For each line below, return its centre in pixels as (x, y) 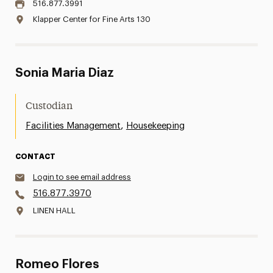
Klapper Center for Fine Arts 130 (91, 19)
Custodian (49, 107)
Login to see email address (82, 177)
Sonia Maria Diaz (64, 73)
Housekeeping (155, 126)
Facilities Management (73, 126)
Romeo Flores (57, 264)
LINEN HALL (54, 211)
